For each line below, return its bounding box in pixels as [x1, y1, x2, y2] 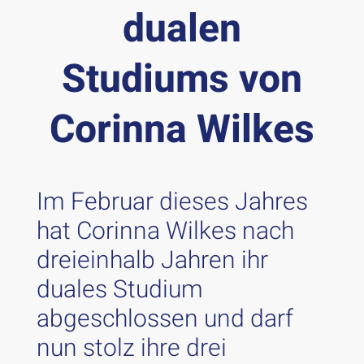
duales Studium [36, 272, 203, 308]
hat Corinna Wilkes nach [36, 214, 294, 249]
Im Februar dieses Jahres [36, 184, 308, 220]
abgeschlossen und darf [36, 301, 293, 337]
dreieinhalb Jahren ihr [36, 243, 268, 279]
